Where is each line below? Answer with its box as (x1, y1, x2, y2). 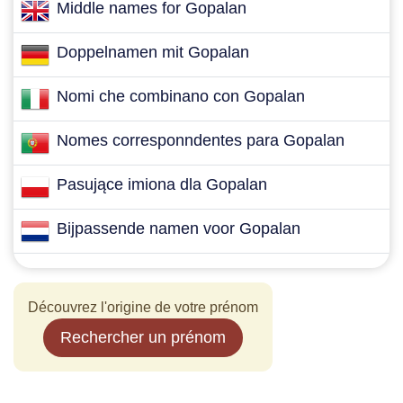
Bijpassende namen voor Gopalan (57, 219, 300, 237)
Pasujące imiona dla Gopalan (57, 175, 267, 193)
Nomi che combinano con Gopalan (57, 87, 305, 105)
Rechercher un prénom (60, 328, 226, 346)
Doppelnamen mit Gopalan (57, 43, 249, 61)
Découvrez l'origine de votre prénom (28, 300, 258, 315)
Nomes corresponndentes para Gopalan (57, 131, 345, 149)
